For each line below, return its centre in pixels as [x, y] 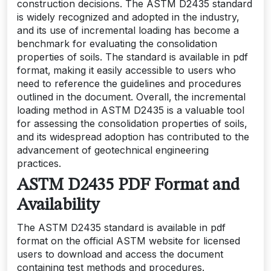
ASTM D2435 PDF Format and [128, 186]
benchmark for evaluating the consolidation [117, 44]
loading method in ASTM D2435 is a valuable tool [131, 110]
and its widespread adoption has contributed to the [133, 137]
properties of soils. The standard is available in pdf [132, 57]
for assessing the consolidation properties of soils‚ [132, 123]
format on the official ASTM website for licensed [129, 241]
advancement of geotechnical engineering [113, 150]
